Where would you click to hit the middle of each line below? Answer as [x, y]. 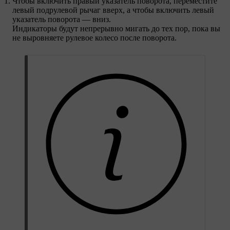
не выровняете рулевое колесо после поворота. [94, 37]
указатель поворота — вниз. [62, 19]
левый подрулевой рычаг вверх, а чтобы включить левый [113, 10]
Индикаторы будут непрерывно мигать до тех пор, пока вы [116, 28]
